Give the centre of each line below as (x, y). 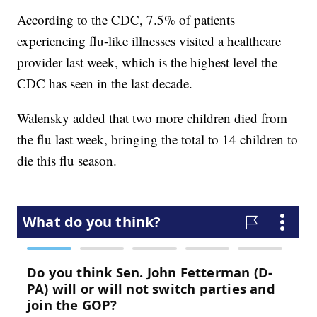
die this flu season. (67, 160)
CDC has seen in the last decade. (105, 83)
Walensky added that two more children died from (152, 117)
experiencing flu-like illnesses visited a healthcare (149, 40)
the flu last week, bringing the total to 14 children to (158, 139)
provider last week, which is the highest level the (148, 62)
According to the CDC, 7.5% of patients (126, 19)
